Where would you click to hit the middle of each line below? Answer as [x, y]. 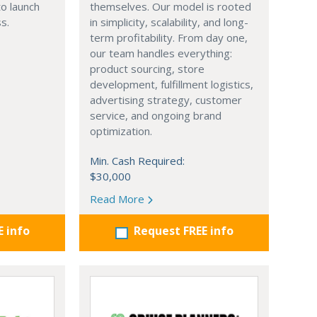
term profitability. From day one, [169, 38]
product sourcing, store [147, 69]
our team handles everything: [161, 53]
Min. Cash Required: [137, 161]
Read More [119, 199]
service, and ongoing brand [156, 116]
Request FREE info [183, 231]
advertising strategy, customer [166, 100]
